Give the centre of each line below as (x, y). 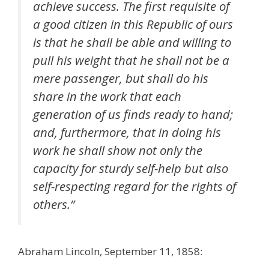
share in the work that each (107, 96)
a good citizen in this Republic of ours (133, 24)
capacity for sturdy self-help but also (131, 168)
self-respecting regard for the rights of (134, 186)
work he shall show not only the (118, 150)
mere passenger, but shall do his (121, 78)
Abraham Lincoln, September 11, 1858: (110, 251)
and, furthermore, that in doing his (127, 132)
